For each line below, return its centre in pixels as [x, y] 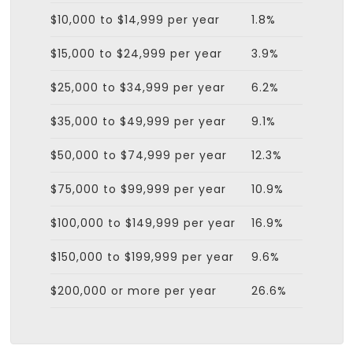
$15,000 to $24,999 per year [136, 54]
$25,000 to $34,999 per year [138, 88]
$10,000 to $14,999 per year [135, 20]
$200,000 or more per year [134, 291]
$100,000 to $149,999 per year [143, 223]
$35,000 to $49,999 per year [138, 122]
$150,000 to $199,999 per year [142, 257]
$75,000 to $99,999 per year [138, 190]
